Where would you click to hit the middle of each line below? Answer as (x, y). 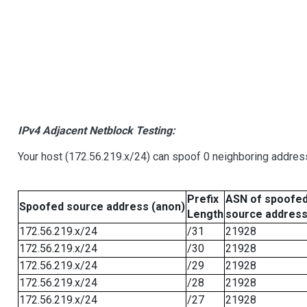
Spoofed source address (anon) (102, 207)
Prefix (202, 199)
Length (205, 214)
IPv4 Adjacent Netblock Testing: (96, 131)
